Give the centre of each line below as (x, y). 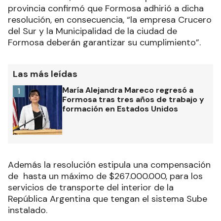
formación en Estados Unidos (120, 109)
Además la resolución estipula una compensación (109, 165)
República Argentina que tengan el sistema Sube (108, 199)
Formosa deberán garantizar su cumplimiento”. (104, 43)
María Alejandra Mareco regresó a (128, 90)
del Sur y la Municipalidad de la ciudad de (92, 31)
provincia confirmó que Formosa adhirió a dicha (106, 9)
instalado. (28, 210)
